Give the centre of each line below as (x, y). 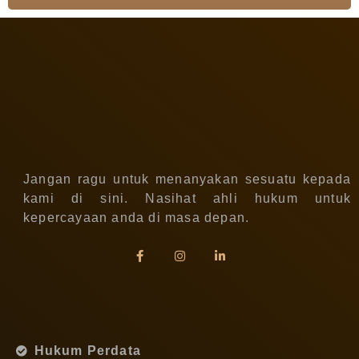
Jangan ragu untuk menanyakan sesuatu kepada (187, 179)
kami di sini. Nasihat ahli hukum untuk (187, 199)
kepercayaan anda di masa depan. (137, 218)
